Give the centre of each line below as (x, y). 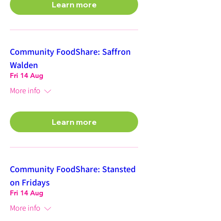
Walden (24, 65)
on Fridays (30, 182)
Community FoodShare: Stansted (73, 169)
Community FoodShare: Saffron (70, 52)
